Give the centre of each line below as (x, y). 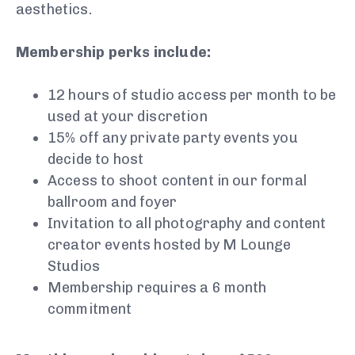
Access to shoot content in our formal (177, 181)
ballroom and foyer (112, 202)
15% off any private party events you (173, 138)
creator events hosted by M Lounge (170, 245)
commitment (90, 309)
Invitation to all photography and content (187, 224)
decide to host (96, 160)
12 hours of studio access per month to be (192, 95)
